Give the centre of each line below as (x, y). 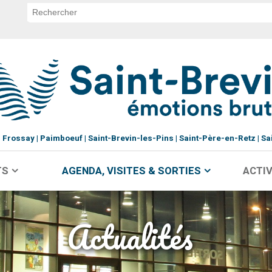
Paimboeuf (61, 138)
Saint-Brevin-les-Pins (131, 138)
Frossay (18, 138)
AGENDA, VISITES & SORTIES (131, 171)
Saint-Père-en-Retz (217, 138)
